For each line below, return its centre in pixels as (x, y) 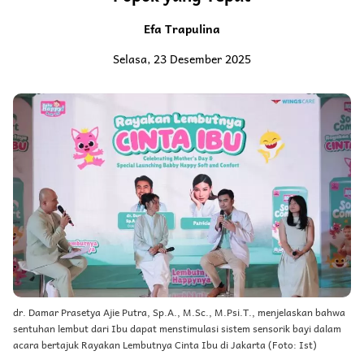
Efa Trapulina (182, 28)
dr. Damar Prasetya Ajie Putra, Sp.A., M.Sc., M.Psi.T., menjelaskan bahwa (179, 312)
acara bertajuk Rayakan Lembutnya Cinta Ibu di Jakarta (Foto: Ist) (165, 345)
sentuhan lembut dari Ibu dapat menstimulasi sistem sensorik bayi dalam (177, 329)
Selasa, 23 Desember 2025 (182, 58)
